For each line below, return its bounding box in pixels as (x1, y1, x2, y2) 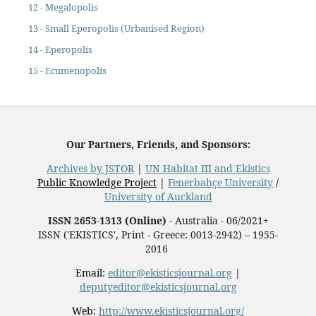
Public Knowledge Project (37, 175, 157, 189)
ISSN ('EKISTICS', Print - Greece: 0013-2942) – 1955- (38, 227, 278, 241)
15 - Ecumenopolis (28, 63, 107, 77)
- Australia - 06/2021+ (166, 213, 269, 227)
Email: (75, 265, 108, 279)
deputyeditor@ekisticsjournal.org (79, 279, 237, 293)
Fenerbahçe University (168, 175, 273, 189)
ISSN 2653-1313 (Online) (47, 213, 166, 227)
